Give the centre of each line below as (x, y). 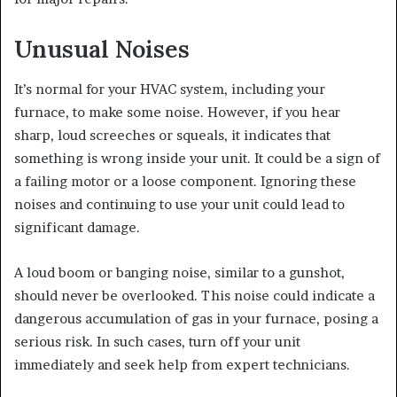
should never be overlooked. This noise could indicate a (195, 295)
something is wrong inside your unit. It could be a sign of (197, 158)
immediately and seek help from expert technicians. (182, 364)
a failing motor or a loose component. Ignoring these (185, 181)
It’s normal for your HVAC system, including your (170, 89)
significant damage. (77, 227)
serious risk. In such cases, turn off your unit (157, 341)
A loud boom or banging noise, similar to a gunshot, (179, 272)
